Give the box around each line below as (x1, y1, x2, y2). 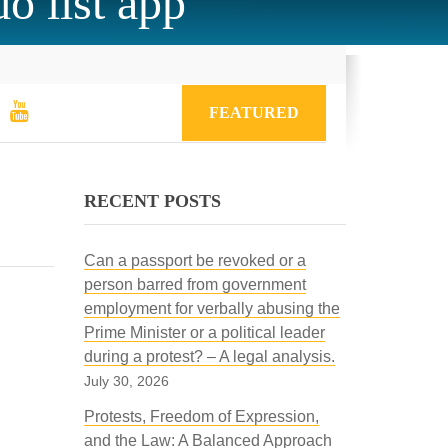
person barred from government (83, 276, 306, 293)
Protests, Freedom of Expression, (83, 408, 319, 425)
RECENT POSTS (83, 191, 221, 211)
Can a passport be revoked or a (83, 252, 306, 269)
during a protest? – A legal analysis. (83, 348, 335, 365)
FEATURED (209, 104, 299, 121)
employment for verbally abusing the (83, 300, 340, 317)
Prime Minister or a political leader (83, 324, 325, 341)
